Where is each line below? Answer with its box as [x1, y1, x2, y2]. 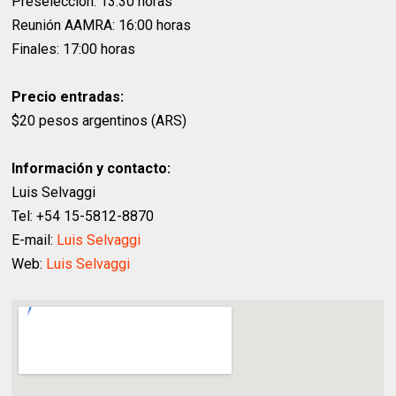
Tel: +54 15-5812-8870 [11, 208, 155, 225]
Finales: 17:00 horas [11, 41, 136, 58]
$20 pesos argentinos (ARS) [11, 112, 187, 130]
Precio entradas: [11, 88, 125, 106]
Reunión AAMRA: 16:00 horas [11, 17, 192, 34]
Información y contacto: [11, 160, 171, 178]
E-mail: [11, 232, 57, 249]
